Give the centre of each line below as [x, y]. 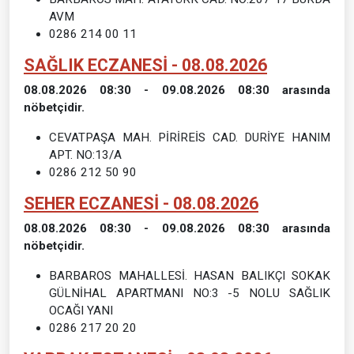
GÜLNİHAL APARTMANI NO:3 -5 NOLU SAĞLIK [190, 293]
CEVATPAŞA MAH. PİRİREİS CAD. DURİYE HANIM [190, 137]
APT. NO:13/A [85, 154]
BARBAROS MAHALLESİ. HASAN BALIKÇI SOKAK [190, 275]
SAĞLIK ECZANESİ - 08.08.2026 [145, 65]
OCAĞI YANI [81, 310]
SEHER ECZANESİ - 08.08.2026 [141, 203]
